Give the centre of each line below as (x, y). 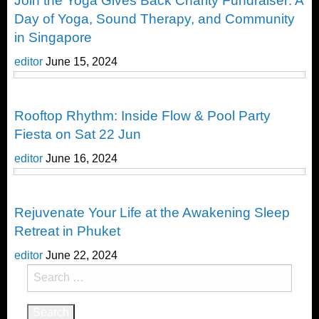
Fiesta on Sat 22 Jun (78, 135)
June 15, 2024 (82, 62)
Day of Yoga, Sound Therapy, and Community (155, 19)
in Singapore (53, 38)
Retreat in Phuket (67, 231)
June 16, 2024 (82, 159)
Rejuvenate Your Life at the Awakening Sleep (152, 212)
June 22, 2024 (82, 255)
